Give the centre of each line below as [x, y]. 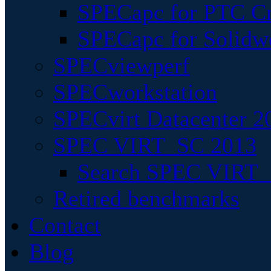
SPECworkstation [135, 92]
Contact [65, 225]
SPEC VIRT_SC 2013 [155, 145]
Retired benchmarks [146, 198]
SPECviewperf [122, 65]
